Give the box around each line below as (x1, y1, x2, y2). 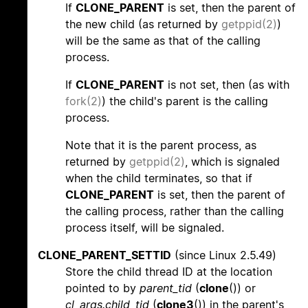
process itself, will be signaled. (65, 221, 224, 235)
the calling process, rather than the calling (65, 204, 284, 219)
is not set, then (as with (164, 78, 289, 92)
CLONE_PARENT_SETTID (38, 248, 171, 263)
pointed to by (65, 281, 140, 296)
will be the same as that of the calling (65, 34, 261, 48)
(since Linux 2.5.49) (171, 248, 276, 263)
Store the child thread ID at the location (65, 265, 272, 279)
